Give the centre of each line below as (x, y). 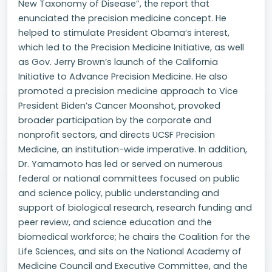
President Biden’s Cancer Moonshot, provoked (119, 106)
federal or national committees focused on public (129, 178)
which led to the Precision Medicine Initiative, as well (131, 47)
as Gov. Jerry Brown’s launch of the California (118, 62)
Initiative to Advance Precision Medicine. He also (123, 76)
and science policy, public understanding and (119, 193)
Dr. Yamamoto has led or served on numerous (121, 164)
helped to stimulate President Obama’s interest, (124, 33)
